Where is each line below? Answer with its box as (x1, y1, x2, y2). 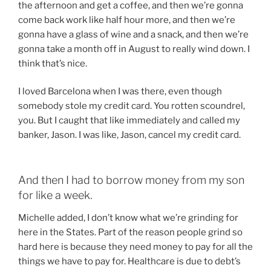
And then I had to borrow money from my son (18, 173, 244, 186)
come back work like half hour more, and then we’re (18, 14, 235, 25)
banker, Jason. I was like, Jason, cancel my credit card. (18, 129, 241, 141)
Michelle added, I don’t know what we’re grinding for (18, 212, 238, 224)
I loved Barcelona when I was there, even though (18, 86, 222, 97)
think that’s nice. (18, 57, 87, 69)
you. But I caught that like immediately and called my (18, 115, 240, 126)
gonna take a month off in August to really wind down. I (18, 43, 250, 54)
